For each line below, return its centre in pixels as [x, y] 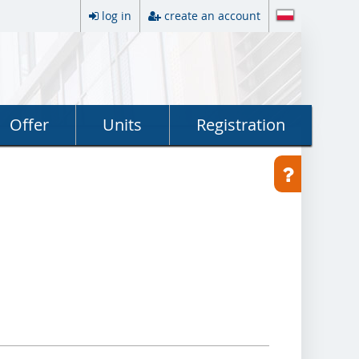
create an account [212, 16]
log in [117, 16]
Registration [240, 125]
